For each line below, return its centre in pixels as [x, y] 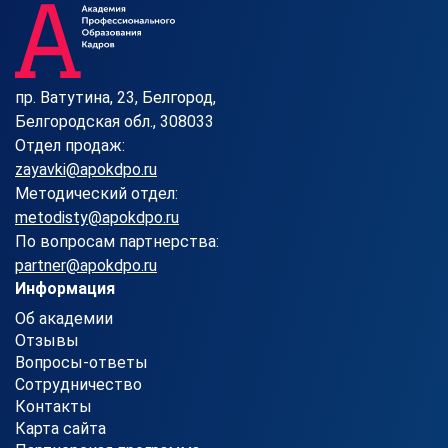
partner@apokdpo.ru [86, 265]
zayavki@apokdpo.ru [86, 169]
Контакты [53, 406]
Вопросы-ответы [81, 362]
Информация [65, 288]
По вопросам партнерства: [117, 241]
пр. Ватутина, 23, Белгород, [115, 97]
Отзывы [47, 340]
